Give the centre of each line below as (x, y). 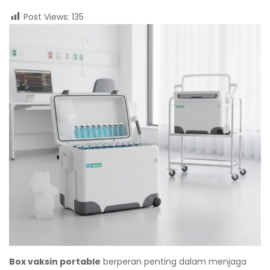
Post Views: (46, 17)
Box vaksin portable (55, 262)
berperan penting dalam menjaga (174, 262)
